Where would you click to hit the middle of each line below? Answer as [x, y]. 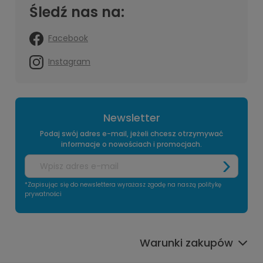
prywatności [43, 194]
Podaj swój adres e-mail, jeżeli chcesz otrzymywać [131, 134]
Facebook [68, 38]
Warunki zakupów [186, 243]
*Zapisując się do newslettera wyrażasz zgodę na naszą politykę [123, 185]
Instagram [69, 61]
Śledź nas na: [77, 12]
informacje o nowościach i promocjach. [131, 144]
